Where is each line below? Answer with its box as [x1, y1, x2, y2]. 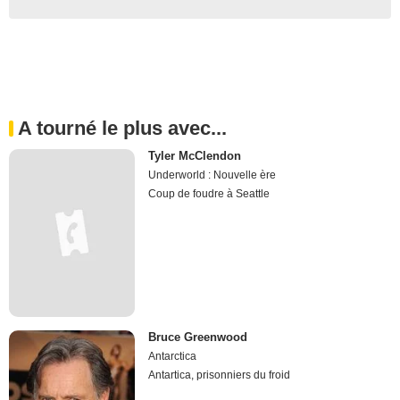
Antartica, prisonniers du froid [148, 369, 291, 382]
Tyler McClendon [148, 148, 242, 162]
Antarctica [148, 350, 197, 363]
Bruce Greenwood [148, 330, 248, 345]
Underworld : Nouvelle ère [148, 168, 277, 181]
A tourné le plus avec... [18, 116, 227, 139]
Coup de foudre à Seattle [148, 187, 271, 200]
